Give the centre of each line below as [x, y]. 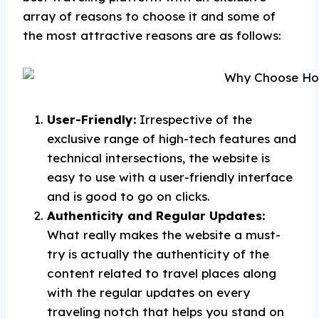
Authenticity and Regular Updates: [156, 215]
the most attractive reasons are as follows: [152, 35]
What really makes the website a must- [164, 235]
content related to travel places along [162, 273]
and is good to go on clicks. [129, 196]
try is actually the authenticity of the [158, 254]
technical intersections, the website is [158, 158]
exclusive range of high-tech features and [172, 138]
